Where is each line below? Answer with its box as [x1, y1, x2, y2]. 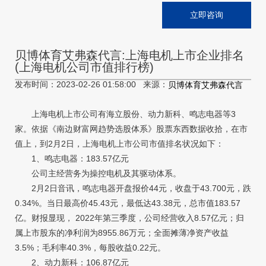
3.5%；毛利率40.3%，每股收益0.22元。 [15, 242, 166, 252]
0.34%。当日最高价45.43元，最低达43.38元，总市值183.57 [15, 198, 240, 208]
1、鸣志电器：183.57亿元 [15, 153, 129, 163]
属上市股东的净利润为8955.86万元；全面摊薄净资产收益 [15, 227, 229, 237]
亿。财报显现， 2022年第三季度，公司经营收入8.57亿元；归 [15, 213, 244, 223]
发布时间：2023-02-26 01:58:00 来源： [15, 79, 168, 89]
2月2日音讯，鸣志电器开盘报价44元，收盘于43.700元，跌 [15, 183, 251, 193]
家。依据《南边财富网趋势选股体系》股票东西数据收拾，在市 [15, 123, 248, 134]
